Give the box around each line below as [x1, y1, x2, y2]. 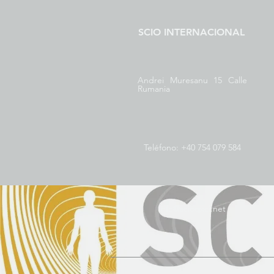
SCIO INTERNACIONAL [138, 26, 245, 38]
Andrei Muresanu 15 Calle [138, 75, 247, 86]
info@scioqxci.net [159, 203, 226, 214]
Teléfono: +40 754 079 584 [144, 142, 241, 153]
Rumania [138, 83, 170, 94]
